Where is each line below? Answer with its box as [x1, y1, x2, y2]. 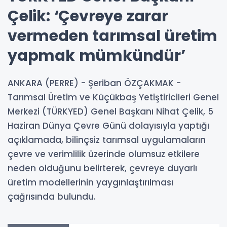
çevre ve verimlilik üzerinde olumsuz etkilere [8, 148, 200, 160]
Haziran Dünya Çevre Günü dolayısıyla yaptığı [8, 120, 209, 132]
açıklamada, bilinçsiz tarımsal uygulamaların [8, 134, 206, 146]
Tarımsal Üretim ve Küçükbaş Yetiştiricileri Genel [8, 91, 219, 103]
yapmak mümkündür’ [8, 45, 185, 66]
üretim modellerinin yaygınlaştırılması [8, 176, 173, 188]
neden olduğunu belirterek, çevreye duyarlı [8, 162, 197, 174]
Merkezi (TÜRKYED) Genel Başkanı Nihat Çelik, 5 [8, 105, 213, 118]
